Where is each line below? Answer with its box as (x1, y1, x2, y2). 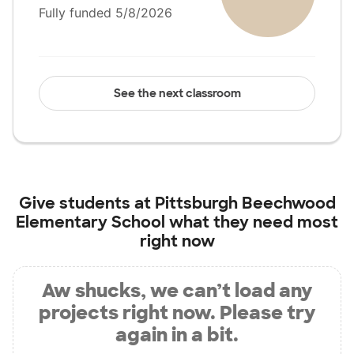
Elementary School (16, 212, 165, 232)
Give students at (18, 193, 155, 213)
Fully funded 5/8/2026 (39, 5, 172, 21)
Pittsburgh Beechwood (154, 193, 336, 213)
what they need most (165, 212, 338, 232)
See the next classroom (113, 86, 241, 100)
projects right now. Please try (39, 300, 315, 325)
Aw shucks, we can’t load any (42, 278, 312, 303)
